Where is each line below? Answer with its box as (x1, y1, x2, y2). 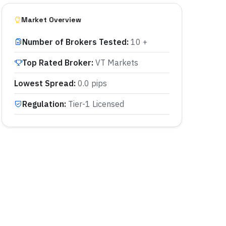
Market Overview (21, 15, 81, 24)
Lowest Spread (14, 78, 74, 88)
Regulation (22, 98, 64, 109)
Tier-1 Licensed (68, 98, 124, 109)
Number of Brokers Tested (22, 36, 127, 47)
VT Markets (95, 57, 138, 68)
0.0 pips (78, 78, 107, 88)
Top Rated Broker (22, 57, 91, 68)
